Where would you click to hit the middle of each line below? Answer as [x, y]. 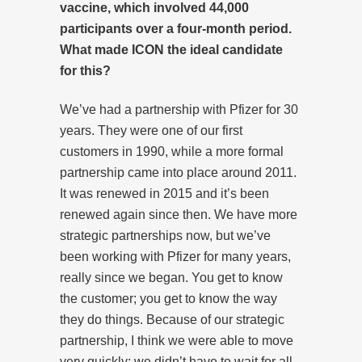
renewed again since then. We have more [179, 214]
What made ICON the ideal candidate [171, 49]
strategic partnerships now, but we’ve [165, 235]
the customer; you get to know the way [168, 298]
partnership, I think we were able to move [177, 340]
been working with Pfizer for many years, [175, 256]
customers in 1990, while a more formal [172, 151]
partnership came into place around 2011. [178, 172]
